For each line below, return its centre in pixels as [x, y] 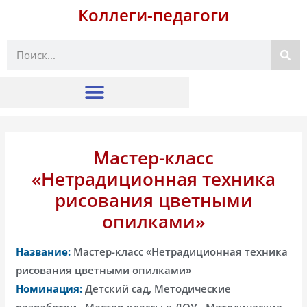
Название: [44, 251]
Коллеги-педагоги [153, 15]
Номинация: [49, 288]
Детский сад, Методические [157, 288]
